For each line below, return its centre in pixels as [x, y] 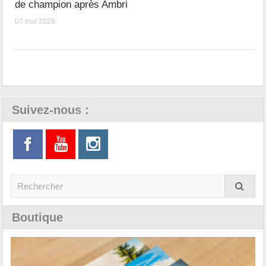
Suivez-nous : [51, 110]
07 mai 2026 [35, 22]
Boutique [38, 218]
